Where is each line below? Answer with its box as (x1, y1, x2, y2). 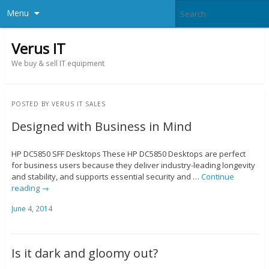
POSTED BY (11, 100, 52, 109)
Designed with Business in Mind (11, 118, 192, 135)
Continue (201, 171, 234, 183)
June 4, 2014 (11, 203, 52, 214)
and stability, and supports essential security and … (11, 171, 201, 183)
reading (11, 183, 41, 194)
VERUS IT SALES (51, 100, 106, 109)
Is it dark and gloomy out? (11, 245, 158, 262)
